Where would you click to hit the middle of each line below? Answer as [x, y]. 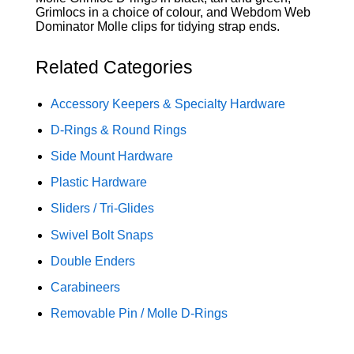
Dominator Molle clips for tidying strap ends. [157, 27]
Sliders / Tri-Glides [103, 209]
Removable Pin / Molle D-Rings [139, 314]
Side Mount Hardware [112, 156]
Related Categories [114, 68]
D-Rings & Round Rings [119, 130]
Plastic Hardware [99, 183]
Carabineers [86, 287]
